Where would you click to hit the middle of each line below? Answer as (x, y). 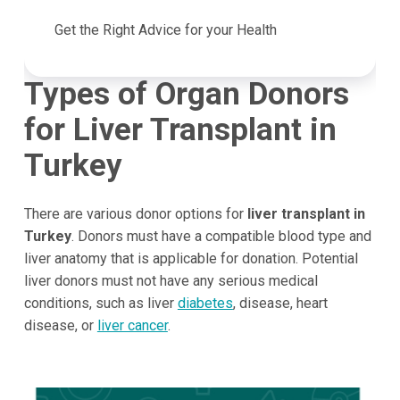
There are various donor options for (135, 213)
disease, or (60, 325)
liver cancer (132, 325)
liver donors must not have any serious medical (171, 280)
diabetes (205, 303)
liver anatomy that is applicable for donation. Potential (191, 258)
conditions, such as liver (100, 303)
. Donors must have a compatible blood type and (221, 236)
